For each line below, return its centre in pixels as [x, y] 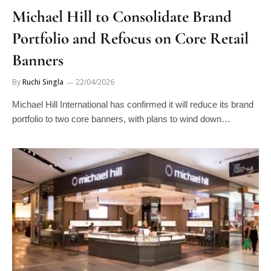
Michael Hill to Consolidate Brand [122, 16]
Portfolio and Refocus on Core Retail [130, 38]
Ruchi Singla [43, 82]
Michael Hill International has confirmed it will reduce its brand [133, 104]
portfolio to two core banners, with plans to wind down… [121, 119]
